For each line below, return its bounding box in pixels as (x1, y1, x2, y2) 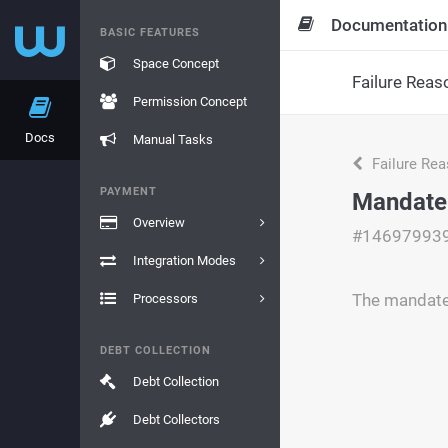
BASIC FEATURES (100, 26, 200, 39)
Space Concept (132, 56, 219, 71)
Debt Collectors (132, 412, 220, 427)
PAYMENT (100, 185, 157, 198)
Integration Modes (132, 253, 236, 268)
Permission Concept (132, 94, 247, 109)
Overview (132, 215, 185, 230)
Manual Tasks (132, 132, 213, 147)
